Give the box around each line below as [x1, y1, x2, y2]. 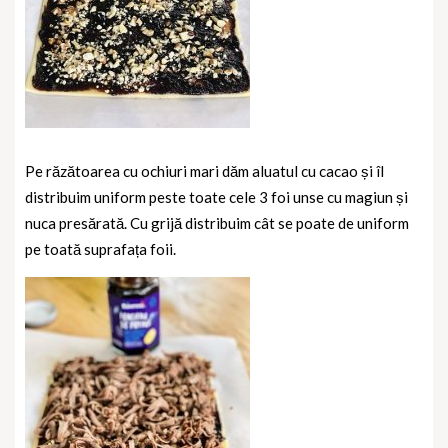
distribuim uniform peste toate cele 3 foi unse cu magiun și [25, 187, 408, 206]
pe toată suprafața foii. [25, 239, 176, 258]
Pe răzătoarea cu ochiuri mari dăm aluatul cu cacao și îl [25, 161, 384, 180]
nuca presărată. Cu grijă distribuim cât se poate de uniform [25, 213, 409, 232]
